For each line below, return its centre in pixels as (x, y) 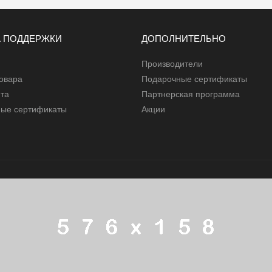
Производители (172, 64)
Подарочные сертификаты (194, 79)
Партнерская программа (191, 94)
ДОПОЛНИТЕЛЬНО (184, 39)
